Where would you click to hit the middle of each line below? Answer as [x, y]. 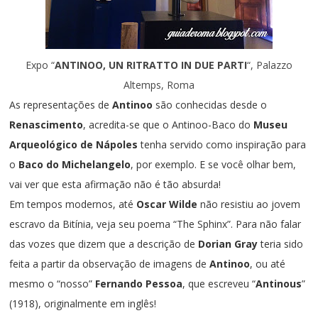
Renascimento [46, 124]
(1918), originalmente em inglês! [83, 303]
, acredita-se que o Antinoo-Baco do [169, 124]
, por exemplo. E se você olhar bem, [214, 164]
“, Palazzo [269, 65]
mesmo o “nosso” [53, 283]
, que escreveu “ [219, 283]
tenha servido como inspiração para [224, 144]
